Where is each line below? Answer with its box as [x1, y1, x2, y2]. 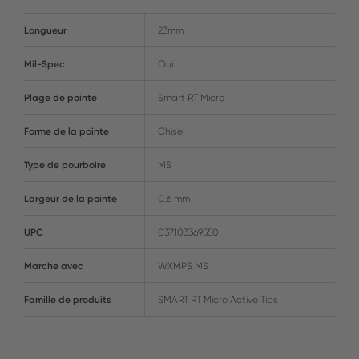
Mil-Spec [24, 58, 65, 71]
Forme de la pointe [24, 125, 109, 138]
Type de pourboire [24, 159, 106, 171]
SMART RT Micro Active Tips [158, 293, 278, 306]
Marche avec [24, 260, 83, 272]
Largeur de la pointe [24, 192, 117, 205]
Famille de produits [24, 293, 111, 306]
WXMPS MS [158, 260, 208, 272]
